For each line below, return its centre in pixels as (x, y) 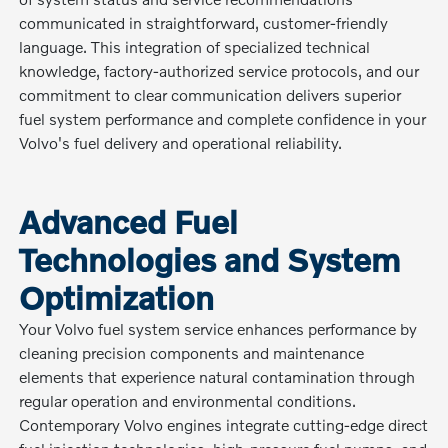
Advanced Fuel (129, 221)
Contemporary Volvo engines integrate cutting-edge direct (224, 424)
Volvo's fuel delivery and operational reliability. (181, 142)
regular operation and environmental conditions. (188, 400)
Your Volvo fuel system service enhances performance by (218, 328)
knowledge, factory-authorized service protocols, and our (219, 70)
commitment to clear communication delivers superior (210, 94)
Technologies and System (210, 259)
